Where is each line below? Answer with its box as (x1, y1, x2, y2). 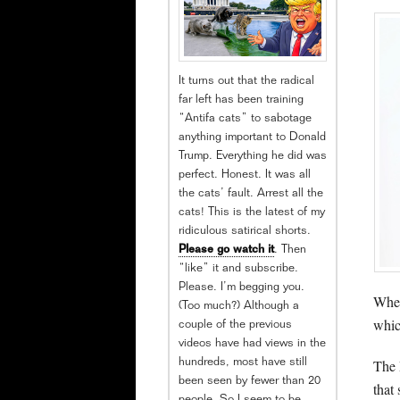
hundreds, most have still (179, 356, 307, 369)
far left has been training (179, 94, 304, 106)
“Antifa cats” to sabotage (179, 112, 312, 125)
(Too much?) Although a (179, 300, 299, 312)
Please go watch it (179, 244, 274, 256)
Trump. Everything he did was (179, 150, 327, 162)
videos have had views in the (179, 337, 326, 350)
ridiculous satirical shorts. (179, 225, 311, 237)
